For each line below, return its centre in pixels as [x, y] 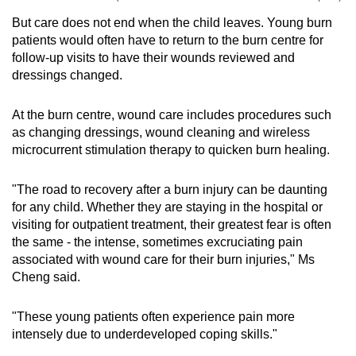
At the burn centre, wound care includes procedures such [172, 115]
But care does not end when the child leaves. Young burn [172, 23]
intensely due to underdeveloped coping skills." [145, 335]
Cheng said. [48, 277]
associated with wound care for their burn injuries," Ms [163, 260]
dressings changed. [67, 75]
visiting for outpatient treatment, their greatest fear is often [172, 225]
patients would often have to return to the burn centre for [168, 41]
